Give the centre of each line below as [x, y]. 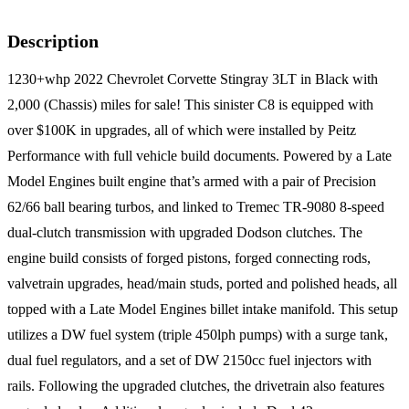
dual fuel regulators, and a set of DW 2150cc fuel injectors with [189, 361]
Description [53, 42]
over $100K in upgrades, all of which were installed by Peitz [182, 131]
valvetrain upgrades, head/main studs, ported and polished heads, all [202, 284]
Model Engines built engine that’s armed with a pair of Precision [192, 182]
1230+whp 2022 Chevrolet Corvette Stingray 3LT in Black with [193, 79]
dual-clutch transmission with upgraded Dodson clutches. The [185, 233]
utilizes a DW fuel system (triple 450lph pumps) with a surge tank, [198, 335]
